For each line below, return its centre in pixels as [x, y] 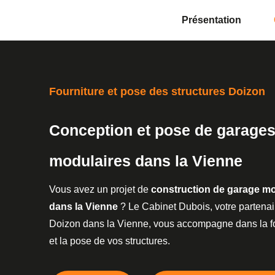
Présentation [212, 20]
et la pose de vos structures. [111, 241]
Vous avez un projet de [100, 189]
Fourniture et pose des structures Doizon [157, 91]
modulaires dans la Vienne [146, 161]
